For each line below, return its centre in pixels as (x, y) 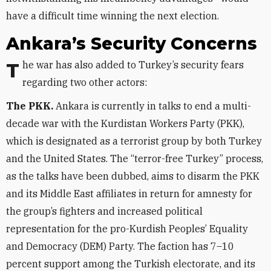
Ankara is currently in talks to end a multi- (153, 106)
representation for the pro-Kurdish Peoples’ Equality (127, 229)
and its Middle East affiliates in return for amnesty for (129, 194)
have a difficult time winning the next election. (113, 16)
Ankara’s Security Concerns (132, 44)
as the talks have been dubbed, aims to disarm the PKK (133, 176)
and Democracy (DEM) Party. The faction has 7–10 (120, 246)
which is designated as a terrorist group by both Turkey (134, 141)
